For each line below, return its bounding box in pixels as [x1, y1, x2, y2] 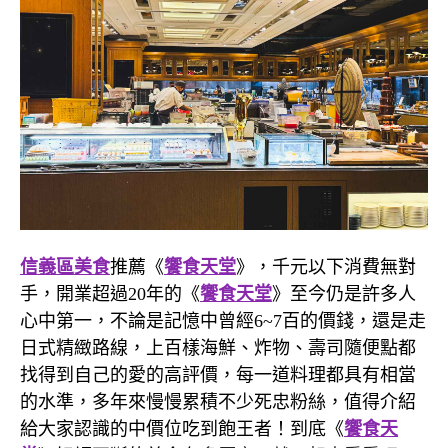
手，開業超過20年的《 [20, 284, 200, 305]
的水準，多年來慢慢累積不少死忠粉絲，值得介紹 [20, 392, 416, 413]
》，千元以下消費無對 [236, 257, 416, 278]
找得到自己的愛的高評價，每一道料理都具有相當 [20, 365, 416, 386]
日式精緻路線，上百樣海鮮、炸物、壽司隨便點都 [20, 338, 416, 359]
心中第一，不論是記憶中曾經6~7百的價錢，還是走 [20, 311, 426, 332]
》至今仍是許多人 [272, 284, 416, 305]
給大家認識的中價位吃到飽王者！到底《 [20, 419, 344, 440]
